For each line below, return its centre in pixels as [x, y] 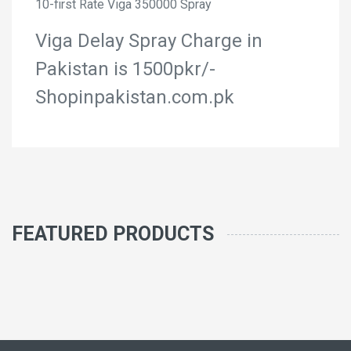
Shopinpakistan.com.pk [135, 97]
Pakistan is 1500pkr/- [125, 69]
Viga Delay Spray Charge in [149, 41]
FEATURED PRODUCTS [113, 234]
